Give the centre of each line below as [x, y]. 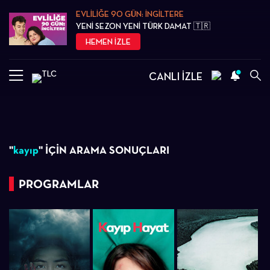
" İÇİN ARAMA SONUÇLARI [104, 150]
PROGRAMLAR [59, 184]
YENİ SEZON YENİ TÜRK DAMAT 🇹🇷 [143, 26]
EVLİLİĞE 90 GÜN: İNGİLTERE [130, 14]
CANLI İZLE [176, 76]
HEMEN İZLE [108, 42]
